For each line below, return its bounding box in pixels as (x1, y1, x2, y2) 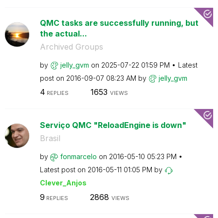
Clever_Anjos (39, 179, 87, 187)
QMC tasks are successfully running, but (39, 18, 199, 28)
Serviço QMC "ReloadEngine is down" (39, 120, 186, 130)
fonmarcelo (60, 152, 97, 161)
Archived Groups (39, 41, 103, 52)
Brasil (39, 133, 60, 143)
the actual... (39, 28, 87, 38)
